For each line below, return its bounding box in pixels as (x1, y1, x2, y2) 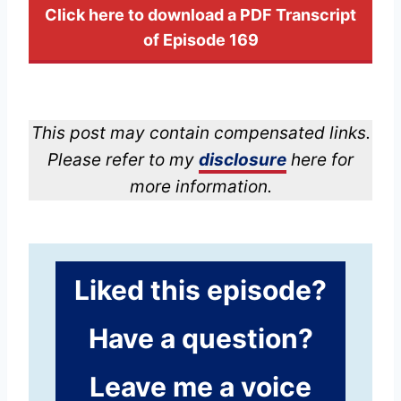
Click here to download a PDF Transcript (45, 5, 356, 25)
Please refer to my (47, 149, 199, 170)
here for (286, 149, 354, 170)
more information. (129, 175, 272, 197)
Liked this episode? (74, 273, 327, 306)
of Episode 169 (142, 30, 259, 50)
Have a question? (88, 321, 313, 354)
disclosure (199, 149, 286, 170)
